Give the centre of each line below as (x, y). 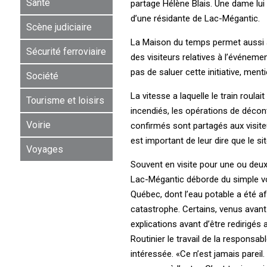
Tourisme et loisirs (65, 100)
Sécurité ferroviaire (66, 51)
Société (42, 76)
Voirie (38, 125)
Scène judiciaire (59, 27)
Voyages (44, 149)
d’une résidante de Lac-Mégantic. (195, 18)
